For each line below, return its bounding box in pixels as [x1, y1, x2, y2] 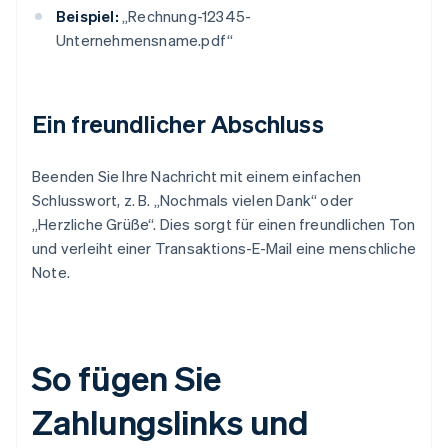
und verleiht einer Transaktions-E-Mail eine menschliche [32, 238, 417, 259]
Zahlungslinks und [32, 400, 310, 444]
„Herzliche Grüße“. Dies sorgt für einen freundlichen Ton [32, 214, 416, 235]
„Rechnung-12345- [118, 6, 252, 27]
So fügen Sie [32, 356, 221, 400]
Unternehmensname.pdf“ [56, 30, 234, 51]
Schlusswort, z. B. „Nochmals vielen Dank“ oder [32, 190, 354, 211]
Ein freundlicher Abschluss [32, 108, 324, 140]
